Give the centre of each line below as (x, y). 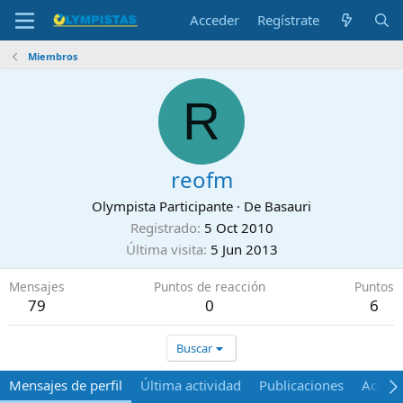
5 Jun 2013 (244, 249)
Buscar (195, 348)
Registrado (163, 228)
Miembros (52, 56)
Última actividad (191, 385)
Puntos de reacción (210, 287)
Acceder (215, 20)
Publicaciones (301, 385)
